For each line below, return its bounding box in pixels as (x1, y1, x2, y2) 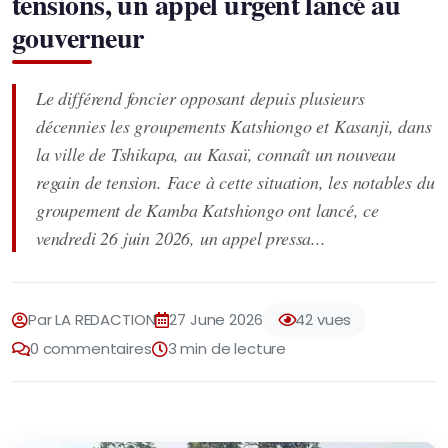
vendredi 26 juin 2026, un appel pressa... (36, 226, 326, 250)
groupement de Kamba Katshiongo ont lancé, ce (36, 198, 380, 222)
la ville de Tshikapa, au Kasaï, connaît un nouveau (36, 142, 397, 166)
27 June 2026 (169, 309, 263, 330)
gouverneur (12, 17, 144, 58)
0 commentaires (29, 338, 152, 359)
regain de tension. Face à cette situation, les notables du (36, 170, 435, 194)
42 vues (295, 309, 352, 330)
